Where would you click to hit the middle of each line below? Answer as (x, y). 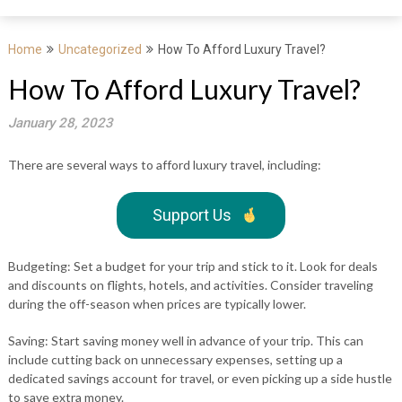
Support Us (192, 215)
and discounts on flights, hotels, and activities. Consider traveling (190, 285)
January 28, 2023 (60, 123)
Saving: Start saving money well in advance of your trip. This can (185, 341)
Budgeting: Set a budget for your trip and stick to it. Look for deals (192, 266)
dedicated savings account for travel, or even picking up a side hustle (200, 378)
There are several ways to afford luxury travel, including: (164, 165)
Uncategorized (100, 49)
